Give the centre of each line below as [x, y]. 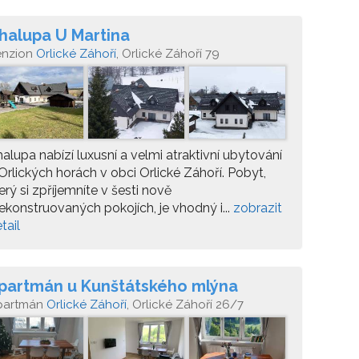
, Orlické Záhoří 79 [168, 54]
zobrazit [258, 208]
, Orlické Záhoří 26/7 [185, 305]
